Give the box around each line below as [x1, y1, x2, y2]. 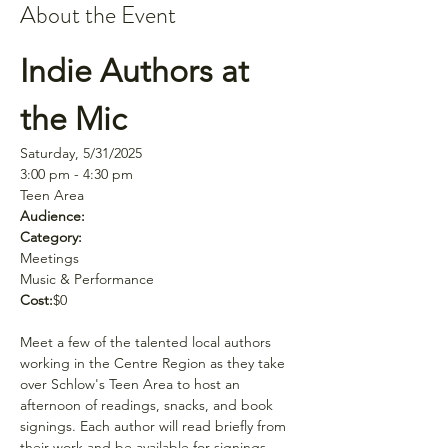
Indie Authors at [20, 51, 257, 90]
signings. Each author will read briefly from [20, 416, 290, 435]
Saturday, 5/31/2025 [20, 143, 142, 162]
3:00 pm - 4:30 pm [20, 164, 133, 183]
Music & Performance [20, 269, 154, 288]
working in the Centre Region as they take [20, 353, 289, 372]
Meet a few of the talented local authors [20, 332, 275, 351]
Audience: [20, 206, 85, 225]
